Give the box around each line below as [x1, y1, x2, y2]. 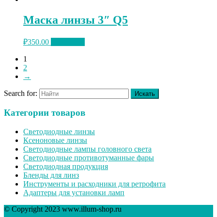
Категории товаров [4, 108, 85, 118]
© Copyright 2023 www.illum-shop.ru [4, 205, 122, 214]
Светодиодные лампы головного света [23, 145, 152, 154]
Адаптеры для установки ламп [23, 188, 124, 197]
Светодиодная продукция [23, 162, 108, 171]
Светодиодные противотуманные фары [23, 154, 154, 162]
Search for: [4, 89, 37, 97]
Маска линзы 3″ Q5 [23, 13, 128, 26]
